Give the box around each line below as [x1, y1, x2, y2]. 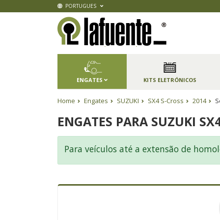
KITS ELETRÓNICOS [143, 76, 196, 83]
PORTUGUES [62, 2, 98, 9]
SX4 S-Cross [148, 96, 184, 105]
